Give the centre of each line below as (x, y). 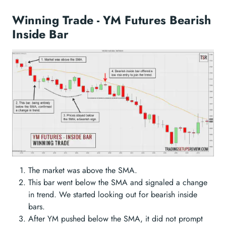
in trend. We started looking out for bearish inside (113, 194)
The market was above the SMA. (83, 170)
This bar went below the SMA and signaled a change (118, 182)
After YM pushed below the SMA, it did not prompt (116, 218)
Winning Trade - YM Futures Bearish (111, 20)
